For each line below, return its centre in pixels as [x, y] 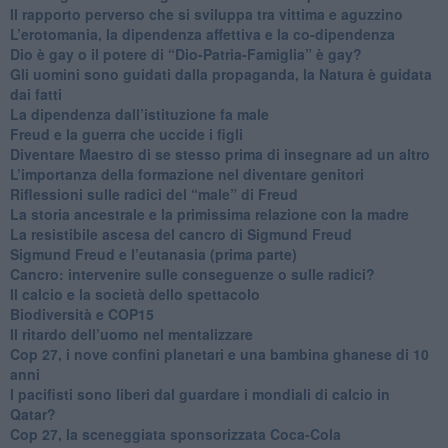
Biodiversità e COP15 [81, 313]
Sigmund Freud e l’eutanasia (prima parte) [153, 253]
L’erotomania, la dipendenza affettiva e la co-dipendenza [202, 33]
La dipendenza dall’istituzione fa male [139, 113]
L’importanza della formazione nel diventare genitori [186, 173]
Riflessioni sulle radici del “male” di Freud [153, 193]
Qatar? [32, 413]
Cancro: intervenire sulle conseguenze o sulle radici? [192, 273]
